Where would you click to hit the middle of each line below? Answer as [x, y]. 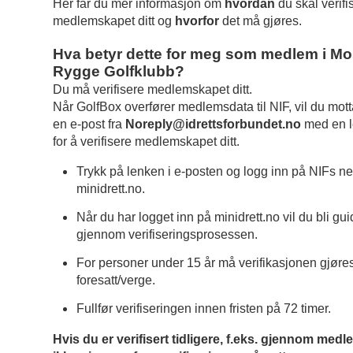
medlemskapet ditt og [114, 20]
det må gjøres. [261, 20]
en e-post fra [89, 124]
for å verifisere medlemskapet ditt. [147, 141]
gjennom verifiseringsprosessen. [167, 235]
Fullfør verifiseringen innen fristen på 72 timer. [204, 309]
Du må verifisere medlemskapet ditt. [153, 89]
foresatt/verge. [116, 281]
